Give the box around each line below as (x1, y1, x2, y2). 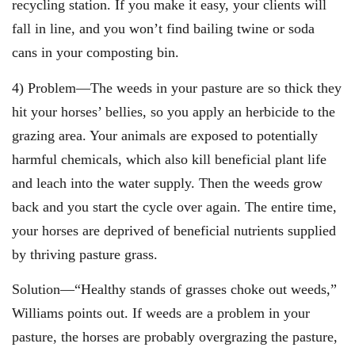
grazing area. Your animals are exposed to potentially (12, 127, 318, 143)
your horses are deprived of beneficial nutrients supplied (12, 222, 336, 239)
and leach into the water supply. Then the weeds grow (12, 174, 323, 191)
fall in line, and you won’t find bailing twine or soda (12, 21, 315, 37)
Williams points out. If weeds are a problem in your (12, 305, 310, 322)
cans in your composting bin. (12, 44, 179, 61)
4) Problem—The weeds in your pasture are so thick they (12, 79, 342, 96)
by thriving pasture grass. (12, 246, 158, 262)
